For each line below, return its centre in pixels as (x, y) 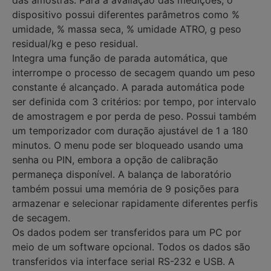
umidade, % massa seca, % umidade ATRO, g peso (127, 29)
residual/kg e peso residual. (75, 43)
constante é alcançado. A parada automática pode (128, 87)
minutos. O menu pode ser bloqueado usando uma (128, 145)
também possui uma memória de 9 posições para (126, 188)
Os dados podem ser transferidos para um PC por (127, 232)
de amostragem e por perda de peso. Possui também (134, 116)
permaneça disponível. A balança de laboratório (122, 174)
